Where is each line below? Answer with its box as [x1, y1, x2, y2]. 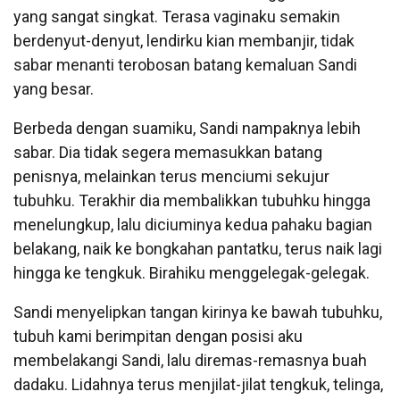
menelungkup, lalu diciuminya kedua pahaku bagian [13, 214, 372, 234]
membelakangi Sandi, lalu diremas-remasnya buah [13, 350, 367, 370]
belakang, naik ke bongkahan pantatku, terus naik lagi [13, 238, 382, 258]
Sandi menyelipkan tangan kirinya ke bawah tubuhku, [13, 302, 382, 321]
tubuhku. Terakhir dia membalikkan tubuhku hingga [13, 190, 371, 210]
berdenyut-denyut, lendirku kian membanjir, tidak [13, 30, 354, 50]
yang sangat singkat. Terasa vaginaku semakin [13, 6, 340, 26]
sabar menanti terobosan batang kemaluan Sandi [13, 54, 357, 74]
